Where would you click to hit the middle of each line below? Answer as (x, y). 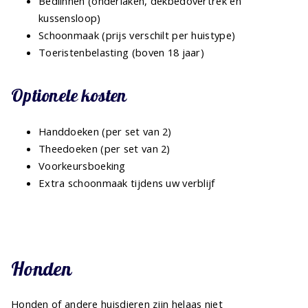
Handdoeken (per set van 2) (105, 132)
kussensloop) (70, 18)
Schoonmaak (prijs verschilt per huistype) (137, 35)
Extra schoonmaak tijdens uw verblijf (127, 183)
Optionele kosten (69, 96)
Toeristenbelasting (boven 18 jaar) (122, 53)
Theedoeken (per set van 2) (104, 149)
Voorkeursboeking (82, 166)
